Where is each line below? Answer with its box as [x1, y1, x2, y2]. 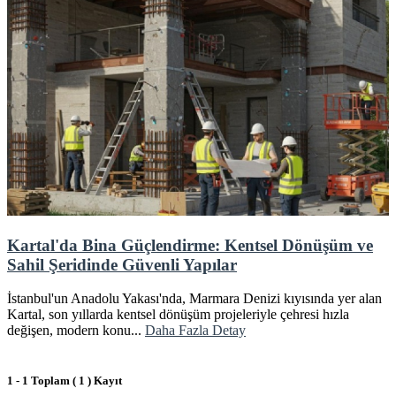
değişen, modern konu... [7, 323, 145, 339]
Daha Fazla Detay [145, 323, 246, 339]
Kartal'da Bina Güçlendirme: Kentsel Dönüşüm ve [7, 235, 373, 255]
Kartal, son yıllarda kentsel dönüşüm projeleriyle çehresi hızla [7, 307, 349, 323]
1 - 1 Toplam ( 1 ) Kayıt [7, 374, 122, 388]
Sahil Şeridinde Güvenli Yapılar [7, 255, 237, 274]
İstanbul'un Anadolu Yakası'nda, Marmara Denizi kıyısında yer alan [7, 291, 382, 307]
